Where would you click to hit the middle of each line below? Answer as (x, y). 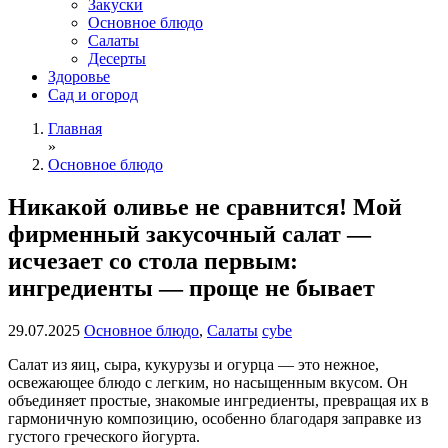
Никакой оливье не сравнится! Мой (205, 206)
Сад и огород (93, 94)
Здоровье (79, 76)
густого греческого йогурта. (104, 436)
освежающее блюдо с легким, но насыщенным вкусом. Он (208, 382)
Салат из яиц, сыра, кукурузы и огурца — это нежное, (193, 364)
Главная (75, 128)
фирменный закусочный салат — (189, 233)
